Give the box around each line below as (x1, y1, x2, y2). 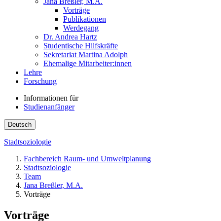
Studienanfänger (24, 103, 74, 111)
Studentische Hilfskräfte (43, 41, 118, 50)
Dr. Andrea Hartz (43, 33, 97, 41)
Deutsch (8, 121, 32, 129)
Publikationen (63, 15, 106, 24)
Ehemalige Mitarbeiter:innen (43, 59, 132, 68)
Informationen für (24, 94, 78, 103)
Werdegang (63, 24, 99, 33)
